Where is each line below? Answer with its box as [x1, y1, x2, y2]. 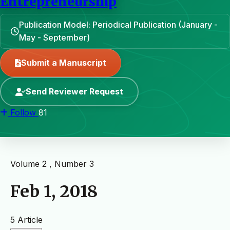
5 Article [10, 214, 43, 225]
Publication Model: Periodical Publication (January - [19, 20, 218, 30]
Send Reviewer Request [26, 86, 123, 97]
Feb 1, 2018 [10, 181, 98, 202]
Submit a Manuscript [21, 57, 106, 68]
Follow [10, 107, 36, 118]
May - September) [19, 32, 90, 43]
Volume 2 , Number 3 [10, 159, 94, 169]
